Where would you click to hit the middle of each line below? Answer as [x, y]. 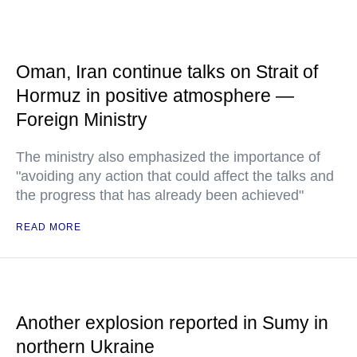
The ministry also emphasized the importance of [168, 157]
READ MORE [49, 228]
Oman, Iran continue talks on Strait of [167, 72]
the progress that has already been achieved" [160, 196]
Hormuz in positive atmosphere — [155, 96]
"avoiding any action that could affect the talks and [175, 177]
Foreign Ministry [82, 120]
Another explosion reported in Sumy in [172, 323]
